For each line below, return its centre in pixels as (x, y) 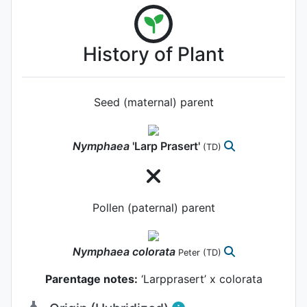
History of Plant (153, 54)
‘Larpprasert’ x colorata (200, 279)
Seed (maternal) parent (153, 102)
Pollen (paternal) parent (153, 207)
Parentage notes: (91, 279)
